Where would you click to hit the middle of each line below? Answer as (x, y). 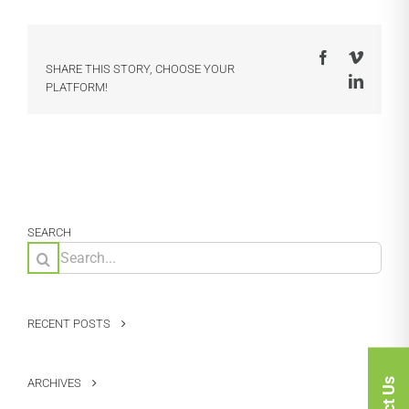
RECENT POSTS (69, 323)
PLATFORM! (77, 87)
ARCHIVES (54, 383)
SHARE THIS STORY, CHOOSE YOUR (140, 68)
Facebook (358, 56)
